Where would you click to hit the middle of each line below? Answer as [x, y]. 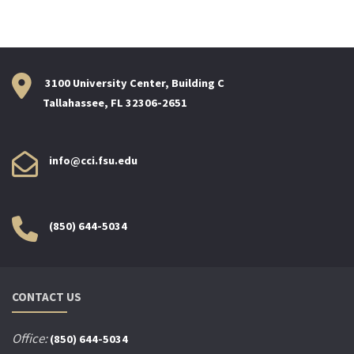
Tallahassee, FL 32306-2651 [115, 102]
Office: [30, 339]
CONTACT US [47, 297]
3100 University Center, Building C [134, 83]
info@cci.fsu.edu [93, 161]
